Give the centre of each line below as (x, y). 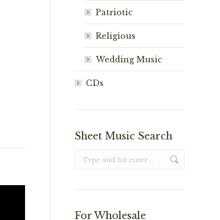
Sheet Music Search (124, 136)
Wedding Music (129, 59)
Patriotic (114, 12)
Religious (116, 36)
